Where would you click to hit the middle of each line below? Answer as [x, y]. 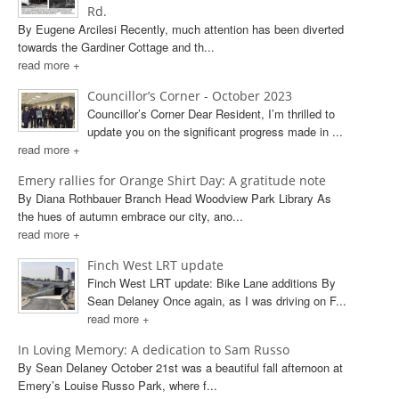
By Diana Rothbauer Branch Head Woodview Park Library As [175, 198]
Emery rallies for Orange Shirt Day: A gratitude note [172, 180]
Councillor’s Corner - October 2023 [190, 96]
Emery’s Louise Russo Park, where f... [118, 385]
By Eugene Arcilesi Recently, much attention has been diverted [181, 29]
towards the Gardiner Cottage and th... [116, 47]
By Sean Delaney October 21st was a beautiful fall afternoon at [180, 367]
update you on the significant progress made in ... [215, 131]
